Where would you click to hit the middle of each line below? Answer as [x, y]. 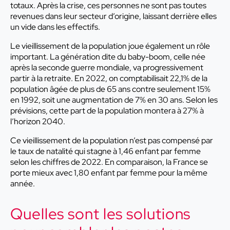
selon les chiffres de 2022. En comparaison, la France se [109, 162]
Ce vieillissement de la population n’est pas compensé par [112, 141]
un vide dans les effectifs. [55, 27]
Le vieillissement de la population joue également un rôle [110, 46]
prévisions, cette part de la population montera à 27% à [107, 111]
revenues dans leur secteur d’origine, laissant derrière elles [113, 16]
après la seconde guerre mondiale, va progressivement [107, 68]
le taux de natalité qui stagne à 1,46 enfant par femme [106, 151]
